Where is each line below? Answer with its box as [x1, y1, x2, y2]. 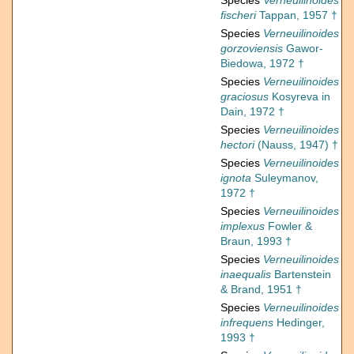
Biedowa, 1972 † [220, 57, 304, 70]
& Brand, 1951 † [220, 283, 302, 296]
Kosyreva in [269, 90, 330, 104]
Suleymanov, [251, 171, 318, 185]
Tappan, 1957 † [256, 9, 337, 22]
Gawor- [283, 42, 323, 55]
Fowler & [265, 220, 312, 233]
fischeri [220, 9, 256, 22]
